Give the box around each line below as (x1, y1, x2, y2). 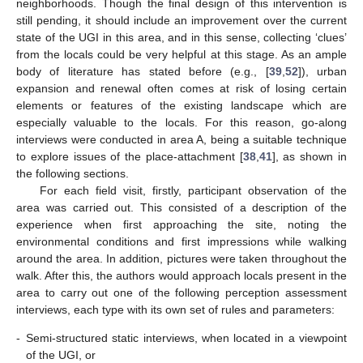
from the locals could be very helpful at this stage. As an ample (16, 48, 347, 62)
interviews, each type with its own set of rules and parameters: (16, 303, 335, 317)
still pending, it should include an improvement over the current (16, 14, 347, 28)
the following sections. (16, 167, 129, 181)
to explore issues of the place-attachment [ (16, 150, 243, 164)
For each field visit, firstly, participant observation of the (39, 184, 347, 198)
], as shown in (271, 150, 348, 164)
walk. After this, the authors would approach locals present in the (16, 269, 347, 283)
